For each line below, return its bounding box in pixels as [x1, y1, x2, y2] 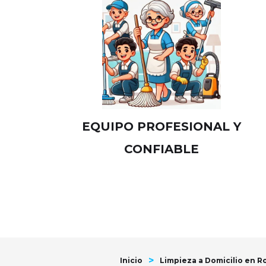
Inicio [120, 256, 142, 265]
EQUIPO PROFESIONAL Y [82, 119, 241, 134]
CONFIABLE [124, 142, 199, 156]
